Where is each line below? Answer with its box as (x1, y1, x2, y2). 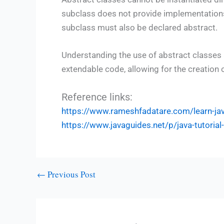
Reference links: (61, 90, 132, 103)
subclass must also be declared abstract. (61, 22, 217, 33)
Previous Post (45, 168, 95, 180)
